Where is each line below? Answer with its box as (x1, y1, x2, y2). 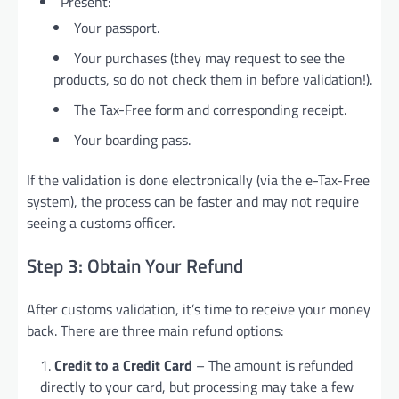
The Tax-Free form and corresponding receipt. (74, 98, 346, 120)
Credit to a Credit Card (54, 354, 192, 376)
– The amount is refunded (192, 354, 353, 376)
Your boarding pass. (74, 128, 191, 151)
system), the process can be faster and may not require (27, 190, 359, 212)
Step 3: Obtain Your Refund (27, 250, 243, 280)
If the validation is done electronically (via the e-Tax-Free (27, 168, 370, 191)
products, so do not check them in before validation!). (53, 68, 372, 90)
